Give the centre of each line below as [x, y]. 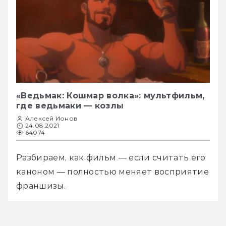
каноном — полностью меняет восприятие [112, 172]
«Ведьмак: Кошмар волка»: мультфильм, [110, 95]
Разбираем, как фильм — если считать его [111, 157]
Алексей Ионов [51, 118]
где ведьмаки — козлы [70, 105]
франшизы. [42, 186]
